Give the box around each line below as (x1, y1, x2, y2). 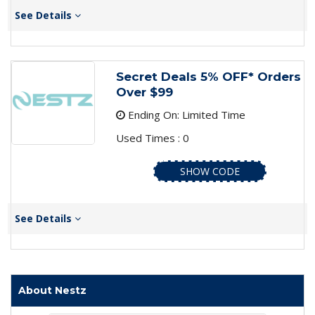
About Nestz (18, 284, 86, 297)
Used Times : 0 (115, 131, 189, 146)
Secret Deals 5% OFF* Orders (115, 70, 301, 84)
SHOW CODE (179, 165, 240, 179)
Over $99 (115, 85, 173, 100)
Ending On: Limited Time (124, 108, 245, 122)
